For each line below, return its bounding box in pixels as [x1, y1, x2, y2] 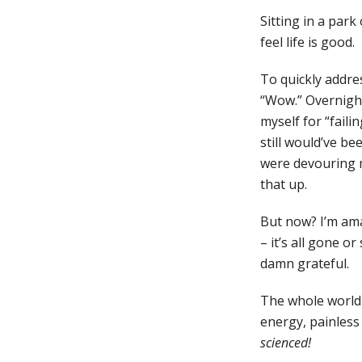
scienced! [260, 334, 311, 351]
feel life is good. [260, 33, 355, 51]
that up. [260, 175, 307, 193]
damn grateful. [260, 255, 349, 272]
